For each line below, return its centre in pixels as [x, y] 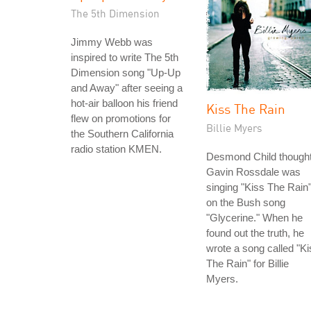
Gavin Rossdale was [253, 172]
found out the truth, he [255, 233]
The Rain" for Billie [247, 263]
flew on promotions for [121, 118]
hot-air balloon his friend [124, 103]
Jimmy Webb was [112, 42]
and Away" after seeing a [127, 88]
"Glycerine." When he [254, 218]
